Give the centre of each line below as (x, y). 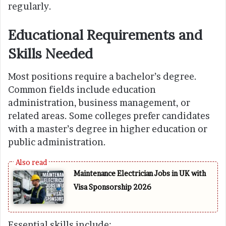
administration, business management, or (99, 102)
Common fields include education (82, 89)
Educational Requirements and (105, 35)
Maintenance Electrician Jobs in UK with (140, 173)
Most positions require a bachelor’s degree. (102, 76)
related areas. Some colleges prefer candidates (109, 116)
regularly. (30, 7)
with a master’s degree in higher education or (108, 129)
